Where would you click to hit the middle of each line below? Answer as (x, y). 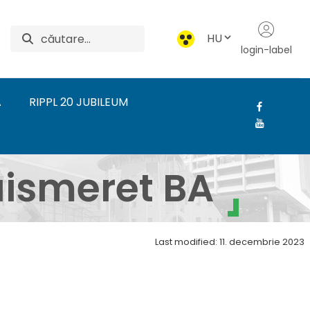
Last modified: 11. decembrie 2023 (230, 242)
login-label (266, 49)
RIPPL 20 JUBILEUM (79, 102)
